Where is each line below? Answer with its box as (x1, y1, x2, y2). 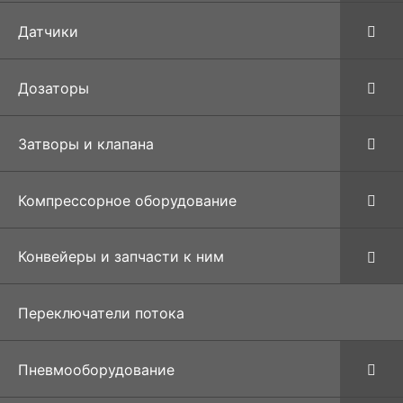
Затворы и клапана (18, 135, 154, 154)
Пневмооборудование (18, 360, 175, 379)
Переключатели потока (18, 304, 184, 323)
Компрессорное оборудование (18, 191, 237, 210)
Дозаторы (18, 78, 89, 97)
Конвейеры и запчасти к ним (18, 247, 224, 266)
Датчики (18, 22, 78, 40)
